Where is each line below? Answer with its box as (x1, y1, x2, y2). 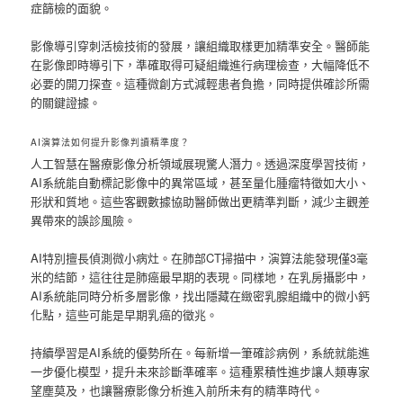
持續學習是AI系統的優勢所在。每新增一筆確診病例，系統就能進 (31, 344, 371, 362)
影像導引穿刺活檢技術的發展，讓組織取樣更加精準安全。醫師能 (31, 37, 371, 55)
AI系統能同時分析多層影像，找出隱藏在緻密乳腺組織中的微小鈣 (31, 287, 371, 305)
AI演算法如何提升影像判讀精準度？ (31, 136, 191, 149)
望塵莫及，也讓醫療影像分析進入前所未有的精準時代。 (31, 381, 324, 399)
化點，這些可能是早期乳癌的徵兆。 (31, 306, 219, 324)
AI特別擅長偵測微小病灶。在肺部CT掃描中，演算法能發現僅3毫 (31, 249, 369, 267)
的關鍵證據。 (31, 94, 102, 112)
